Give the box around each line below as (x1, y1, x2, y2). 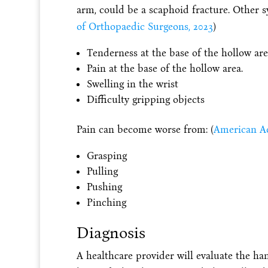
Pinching (86, 196, 126, 209)
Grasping (86, 150, 127, 163)
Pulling (86, 165, 118, 178)
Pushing (86, 181, 122, 194)
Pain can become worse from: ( (76, 123, 214, 136)
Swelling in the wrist (86, 78, 178, 91)
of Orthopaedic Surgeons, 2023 (76, 20, 213, 33)
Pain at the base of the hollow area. (86, 62, 243, 75)
